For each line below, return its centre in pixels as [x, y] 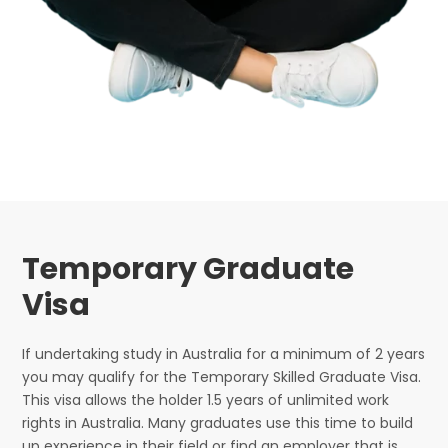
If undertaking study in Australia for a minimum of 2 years [224, 354]
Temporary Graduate [188, 269]
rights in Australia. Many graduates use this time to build [218, 423]
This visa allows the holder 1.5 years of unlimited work [206, 400]
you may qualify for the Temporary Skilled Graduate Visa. [222, 377]
